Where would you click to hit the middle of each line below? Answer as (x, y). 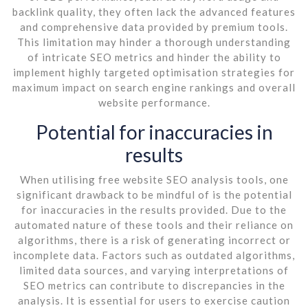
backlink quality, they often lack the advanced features (154, 11)
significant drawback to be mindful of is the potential (154, 194)
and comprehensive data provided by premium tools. (154, 26)
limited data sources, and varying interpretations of (154, 270)
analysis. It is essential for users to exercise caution (154, 300)
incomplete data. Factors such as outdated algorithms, (154, 255)
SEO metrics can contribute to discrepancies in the (154, 285)
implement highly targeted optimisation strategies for (154, 72)
